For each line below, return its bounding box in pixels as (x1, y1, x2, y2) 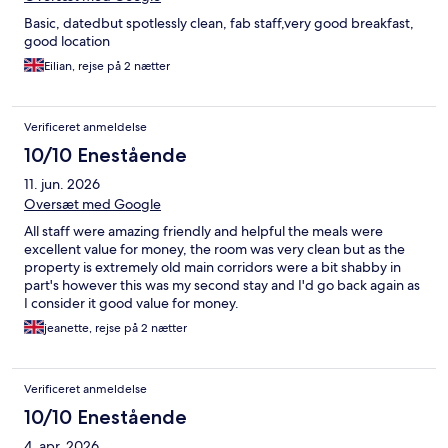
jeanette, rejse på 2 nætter (44, 320, 187, 337)
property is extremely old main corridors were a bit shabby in (24, 258, 401, 277)
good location (24, 32, 110, 51)
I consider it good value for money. (24, 294, 239, 313)
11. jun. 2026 (24, 175, 100, 194)
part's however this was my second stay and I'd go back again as (24, 276, 420, 295)
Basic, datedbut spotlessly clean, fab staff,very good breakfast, (24, 14, 414, 33)
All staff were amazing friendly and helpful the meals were (24, 222, 383, 241)
